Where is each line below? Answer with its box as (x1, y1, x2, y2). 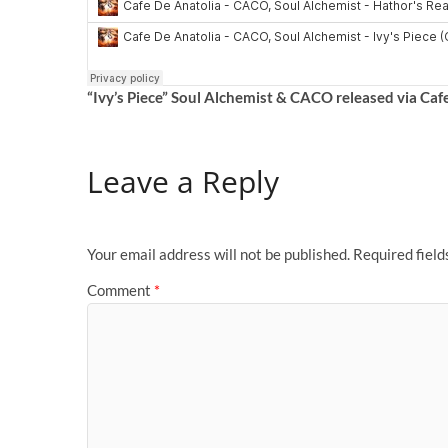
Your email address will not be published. (87, 245, 350, 264)
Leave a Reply (87, 161, 279, 202)
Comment (87, 280, 154, 299)
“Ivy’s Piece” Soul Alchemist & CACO (87, 88, 333, 107)
